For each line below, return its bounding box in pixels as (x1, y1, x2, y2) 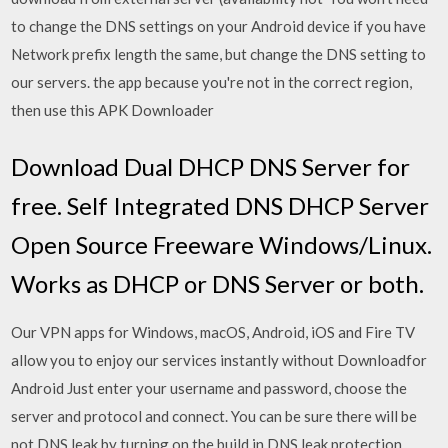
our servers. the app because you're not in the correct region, (11, 73, 413, 91)
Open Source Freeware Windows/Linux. (11, 229, 433, 259)
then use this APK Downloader (11, 101, 218, 119)
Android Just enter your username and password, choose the (11, 378, 408, 397)
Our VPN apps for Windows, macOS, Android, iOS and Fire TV (11, 322, 416, 341)
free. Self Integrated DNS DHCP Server (11, 190, 430, 220)
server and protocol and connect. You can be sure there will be (11, 406, 418, 425)
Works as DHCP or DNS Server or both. (11, 268, 425, 298)
